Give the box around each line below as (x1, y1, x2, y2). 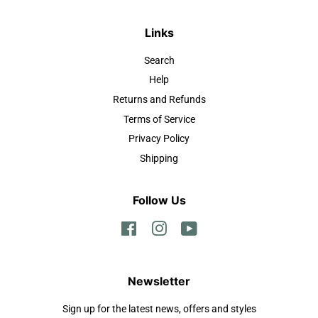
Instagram (167, 221, 213, 234)
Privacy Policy (128, 133, 190, 146)
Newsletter (128, 273, 190, 288)
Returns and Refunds (112, 94, 206, 106)
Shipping (140, 152, 178, 165)
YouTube (197, 221, 236, 234)
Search (143, 54, 175, 67)
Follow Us (132, 192, 186, 207)
